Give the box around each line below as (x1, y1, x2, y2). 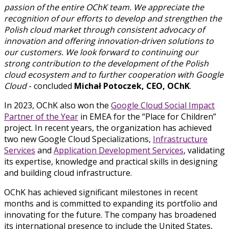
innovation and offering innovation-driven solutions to (4, 35, 214, 47)
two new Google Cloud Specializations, (4, 133, 153, 145)
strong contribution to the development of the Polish (4, 57, 209, 69)
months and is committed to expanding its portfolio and (4, 197, 217, 209)
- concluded (27, 80, 74, 91)
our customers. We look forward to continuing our (4, 46, 198, 58)
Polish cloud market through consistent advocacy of (4, 24, 204, 35)
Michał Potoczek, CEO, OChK (74, 80, 190, 91)
